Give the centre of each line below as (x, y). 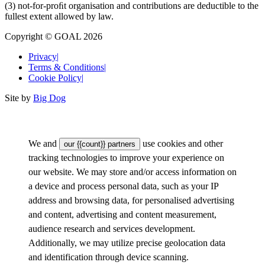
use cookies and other (182, 144)
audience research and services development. (112, 229)
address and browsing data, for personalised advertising (131, 201)
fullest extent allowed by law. (59, 17)
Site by (19, 98)
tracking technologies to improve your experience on (126, 158)
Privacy (43, 57)
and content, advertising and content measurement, (122, 215)
